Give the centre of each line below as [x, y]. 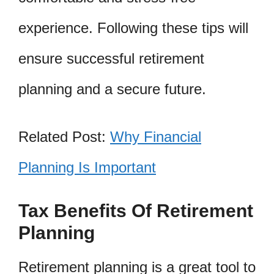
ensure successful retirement [111, 59]
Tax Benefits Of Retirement [136, 210]
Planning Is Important [87, 167]
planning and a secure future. [112, 89]
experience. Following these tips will [133, 28]
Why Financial [156, 136]
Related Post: [64, 136]
